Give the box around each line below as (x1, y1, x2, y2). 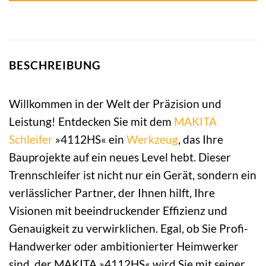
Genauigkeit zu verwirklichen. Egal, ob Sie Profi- (9, 221, 248, 235)
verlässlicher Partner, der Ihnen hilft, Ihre (9, 185, 215, 199)
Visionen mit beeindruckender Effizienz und (9, 203, 227, 217)
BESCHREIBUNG (9, 58, 101, 72)
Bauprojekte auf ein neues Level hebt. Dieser (9, 150, 231, 164)
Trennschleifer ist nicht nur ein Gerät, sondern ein (9, 167, 256, 182)
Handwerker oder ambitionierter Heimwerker (9, 239, 239, 253)
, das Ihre (178, 132, 223, 146)
